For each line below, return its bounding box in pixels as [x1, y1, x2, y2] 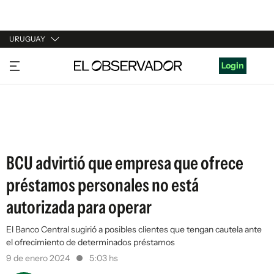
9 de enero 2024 [6, 253, 72, 264]
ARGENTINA [9, 80, 59, 91]
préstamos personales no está [6, 174, 199, 196]
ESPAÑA [9, 103, 43, 114]
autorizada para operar [6, 196, 152, 218]
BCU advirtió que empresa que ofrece [6, 152, 243, 174]
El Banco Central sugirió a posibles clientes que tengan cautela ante [6, 224, 262, 235]
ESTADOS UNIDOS [9, 126, 84, 137]
